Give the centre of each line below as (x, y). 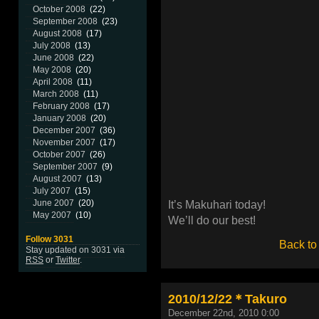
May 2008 (52, 70)
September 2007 (65, 167)
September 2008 (65, 21)
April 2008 (53, 82)
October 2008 (59, 9)
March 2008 (56, 94)
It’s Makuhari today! (217, 204)
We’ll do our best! (212, 220)
